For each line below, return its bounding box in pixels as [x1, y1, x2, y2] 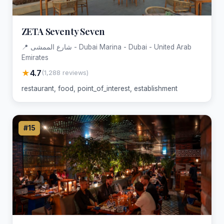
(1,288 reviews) [41, 69, 88, 77]
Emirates [21, 53, 48, 61]
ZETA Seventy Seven [21, 25, 105, 38]
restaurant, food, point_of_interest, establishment [21, 84, 177, 92]
